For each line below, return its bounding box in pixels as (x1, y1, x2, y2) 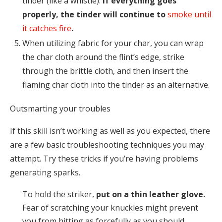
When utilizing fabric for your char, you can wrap (22, 38, 204, 49)
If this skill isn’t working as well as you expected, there (10, 125, 210, 137)
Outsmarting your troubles (10, 103, 111, 114)
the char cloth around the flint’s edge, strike (22, 52, 184, 63)
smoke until (167, 9, 211, 20)
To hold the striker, (22, 189, 96, 200)
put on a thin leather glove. (96, 189, 205, 200)
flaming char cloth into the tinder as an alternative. (22, 79, 210, 91)
